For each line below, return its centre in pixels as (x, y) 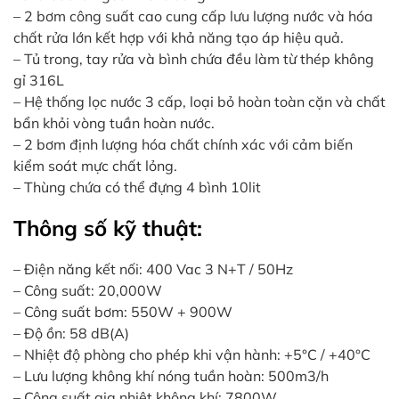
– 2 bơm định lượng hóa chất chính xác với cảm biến (183, 144)
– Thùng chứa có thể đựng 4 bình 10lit (137, 187)
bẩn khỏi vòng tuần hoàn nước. (114, 122)
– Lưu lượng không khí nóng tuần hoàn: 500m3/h (171, 375)
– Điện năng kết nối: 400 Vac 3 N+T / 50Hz (153, 269)
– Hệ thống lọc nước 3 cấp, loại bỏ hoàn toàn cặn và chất (199, 101)
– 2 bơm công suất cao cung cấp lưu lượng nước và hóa (193, 16)
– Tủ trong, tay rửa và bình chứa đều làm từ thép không (194, 58)
